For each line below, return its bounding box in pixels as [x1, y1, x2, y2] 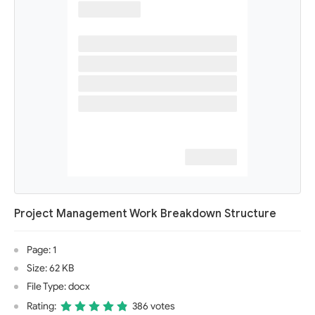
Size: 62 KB [27, 262, 74, 274]
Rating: [27, 300, 56, 312]
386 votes [132, 300, 175, 312]
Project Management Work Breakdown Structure [14, 207, 276, 221]
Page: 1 [27, 244, 56, 256]
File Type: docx [27, 281, 90, 292]
